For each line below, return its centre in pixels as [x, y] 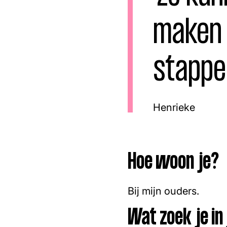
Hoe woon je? [173, 164]
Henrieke [174, 107]
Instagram [108, 16]
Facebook [95, 16]
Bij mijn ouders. [163, 191]
